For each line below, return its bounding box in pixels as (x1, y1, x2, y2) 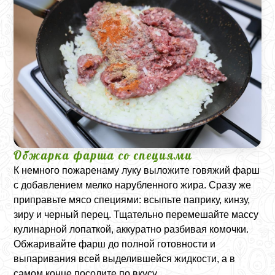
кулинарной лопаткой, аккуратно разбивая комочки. (14, 224, 249, 235)
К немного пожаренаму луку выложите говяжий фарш (14, 165, 260, 176)
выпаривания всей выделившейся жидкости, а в (14, 254, 236, 265)
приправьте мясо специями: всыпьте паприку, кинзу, (14, 195, 250, 206)
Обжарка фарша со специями (14, 148, 193, 163)
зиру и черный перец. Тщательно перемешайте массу (14, 209, 259, 220)
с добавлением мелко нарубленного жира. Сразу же (14, 180, 252, 191)
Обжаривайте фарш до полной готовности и (14, 239, 216, 250)
